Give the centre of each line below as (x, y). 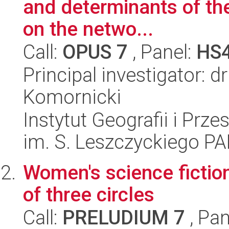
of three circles (89, 194)
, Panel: (162, 52)
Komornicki (72, 97)
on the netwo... (88, 29)
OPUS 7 (95, 52)
